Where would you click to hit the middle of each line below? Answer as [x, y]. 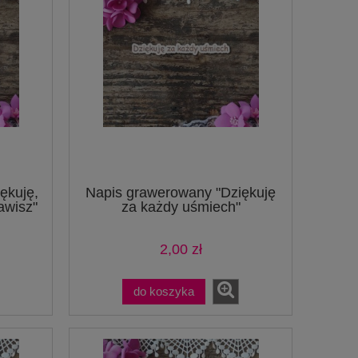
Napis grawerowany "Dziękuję [181, 193]
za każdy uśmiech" [181, 207]
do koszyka [164, 291]
